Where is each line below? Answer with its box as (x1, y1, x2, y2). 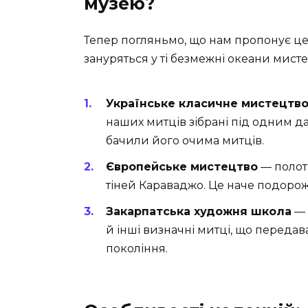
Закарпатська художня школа (106, 205, 291, 219)
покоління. (106, 242, 168, 256)
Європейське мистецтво (106, 160, 258, 174)
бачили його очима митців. (106, 133, 264, 147)
